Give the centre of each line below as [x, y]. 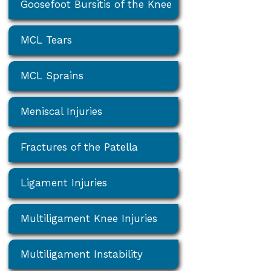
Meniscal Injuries [62, 111]
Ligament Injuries [64, 182]
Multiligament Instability [82, 254]
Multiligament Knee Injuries [89, 218]
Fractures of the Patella [80, 147]
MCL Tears [47, 40]
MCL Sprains [52, 75]
